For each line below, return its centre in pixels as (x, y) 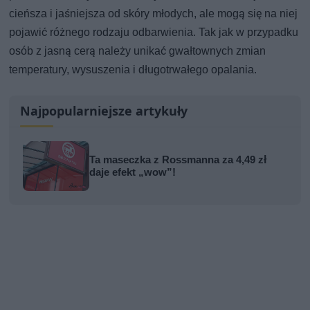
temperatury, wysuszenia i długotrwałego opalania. (133, 69)
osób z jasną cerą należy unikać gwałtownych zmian (138, 51)
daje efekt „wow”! (133, 172)
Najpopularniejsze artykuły (104, 110)
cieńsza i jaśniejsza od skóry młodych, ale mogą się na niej (154, 13)
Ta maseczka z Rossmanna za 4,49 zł (179, 159)
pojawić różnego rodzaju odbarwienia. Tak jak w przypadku (154, 32)
